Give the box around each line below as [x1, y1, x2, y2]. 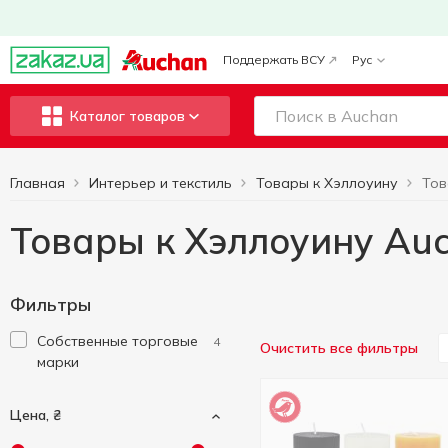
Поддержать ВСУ [223, 52, 325, 67]
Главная [10, 174, 65, 192]
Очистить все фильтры [260, 339, 418, 357]
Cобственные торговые [37, 332, 198, 350]
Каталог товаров [69, 107, 185, 125]
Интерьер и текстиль [89, 174, 232, 192]
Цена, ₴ [10, 406, 61, 424]
